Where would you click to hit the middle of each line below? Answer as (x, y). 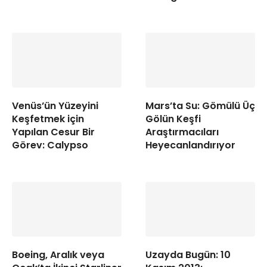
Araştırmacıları (182, 132)
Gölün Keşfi (173, 119)
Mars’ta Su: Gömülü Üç (200, 106)
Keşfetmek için (48, 119)
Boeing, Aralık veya (58, 255)
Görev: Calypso (50, 145)
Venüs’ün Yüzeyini (55, 106)
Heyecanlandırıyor (190, 145)
